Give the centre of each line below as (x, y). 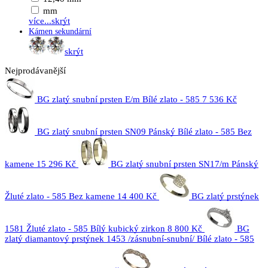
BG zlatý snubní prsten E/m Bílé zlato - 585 (118, 99)
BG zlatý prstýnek (225, 196)
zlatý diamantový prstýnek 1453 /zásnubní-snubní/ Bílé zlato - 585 (130, 239)
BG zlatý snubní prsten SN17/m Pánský (185, 164)
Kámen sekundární (60, 31)
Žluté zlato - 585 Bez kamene (60, 196)
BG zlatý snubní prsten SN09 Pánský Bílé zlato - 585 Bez (144, 132)
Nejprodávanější (35, 71)
